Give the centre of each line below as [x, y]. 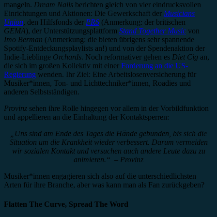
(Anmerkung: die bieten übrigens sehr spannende [118, 40]
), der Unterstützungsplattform [72, 31]
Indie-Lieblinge [27, 57]
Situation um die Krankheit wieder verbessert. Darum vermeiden [108, 142]
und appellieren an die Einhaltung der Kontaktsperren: [86, 117]
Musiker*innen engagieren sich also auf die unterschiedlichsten [100, 176]
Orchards [66, 57]
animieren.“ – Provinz [108, 160]
